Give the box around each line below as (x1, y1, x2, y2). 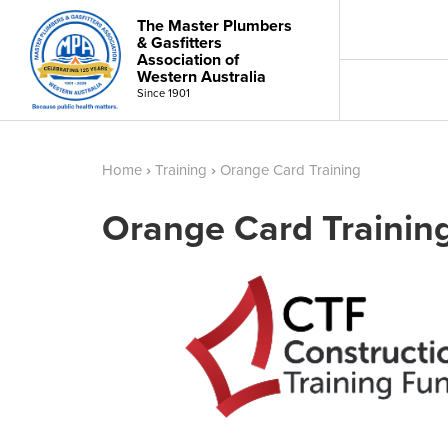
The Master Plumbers (137, 14, 292, 38)
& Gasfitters (137, 31, 222, 55)
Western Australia (137, 65, 266, 89)
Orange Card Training (220, 158, 361, 180)
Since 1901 (137, 85, 190, 102)
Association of (137, 48, 239, 72)
